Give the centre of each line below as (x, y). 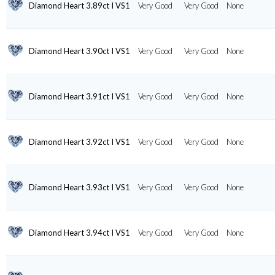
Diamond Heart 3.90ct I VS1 (79, 51)
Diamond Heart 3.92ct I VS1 (79, 141)
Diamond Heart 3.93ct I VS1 (79, 187)
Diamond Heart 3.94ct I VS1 (79, 232)
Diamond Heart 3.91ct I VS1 (79, 96)
